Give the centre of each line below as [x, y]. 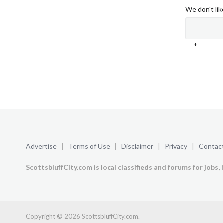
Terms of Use [89, 146]
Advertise [41, 146]
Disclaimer [137, 146]
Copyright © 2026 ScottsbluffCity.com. [83, 216]
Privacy [176, 146]
